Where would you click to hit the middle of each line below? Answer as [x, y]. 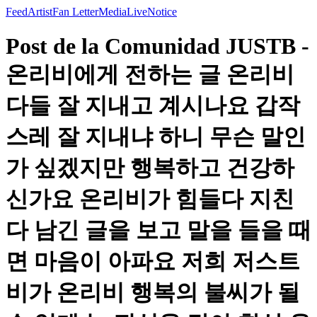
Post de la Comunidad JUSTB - [157, 46]
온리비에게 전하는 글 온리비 [150, 75]
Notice [162, 12]
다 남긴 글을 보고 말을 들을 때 [158, 230]
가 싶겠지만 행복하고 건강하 [150, 168]
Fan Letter [75, 12]
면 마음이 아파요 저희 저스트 [153, 261]
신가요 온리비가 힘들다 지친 [150, 199]
